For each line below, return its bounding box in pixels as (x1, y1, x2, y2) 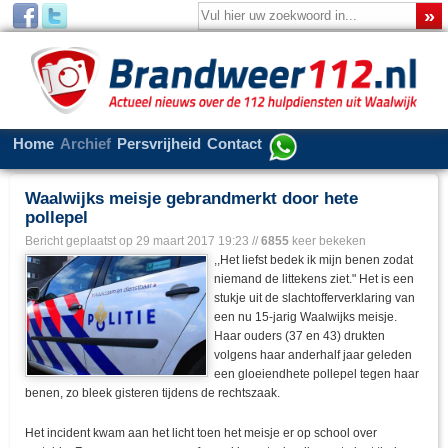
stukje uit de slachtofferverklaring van (214, 291, 416, 306)
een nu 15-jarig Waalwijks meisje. (214, 310, 398, 325)
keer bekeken (289, 234, 366, 249)
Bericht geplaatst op (25, 234, 136, 249)
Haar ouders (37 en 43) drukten (214, 329, 386, 344)
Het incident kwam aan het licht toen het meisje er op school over (25, 426, 377, 441)
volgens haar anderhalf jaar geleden (214, 348, 413, 363)
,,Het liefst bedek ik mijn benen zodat (214, 253, 414, 268)
